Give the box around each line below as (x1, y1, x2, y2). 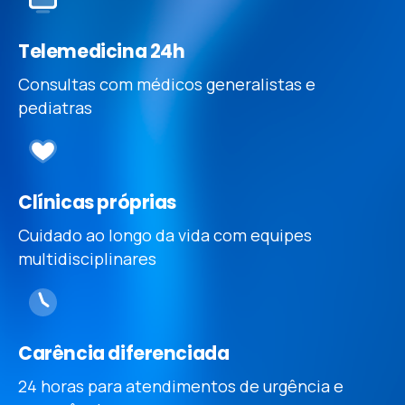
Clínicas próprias (18, 190, 177, 216)
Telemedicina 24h (18, 39, 185, 65)
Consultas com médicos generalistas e (18, 73, 316, 96)
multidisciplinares (18, 248, 156, 270)
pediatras (18, 97, 92, 119)
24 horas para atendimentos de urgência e (18, 375, 344, 398)
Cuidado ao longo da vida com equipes (18, 224, 312, 247)
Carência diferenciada (18, 341, 230, 367)
